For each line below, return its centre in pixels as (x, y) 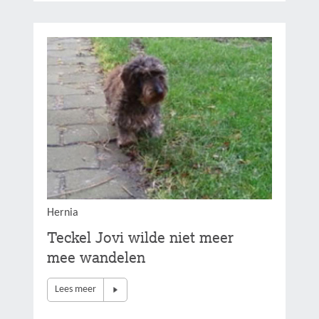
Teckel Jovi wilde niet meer (141, 237)
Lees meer (76, 289)
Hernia (63, 213)
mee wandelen (96, 257)
